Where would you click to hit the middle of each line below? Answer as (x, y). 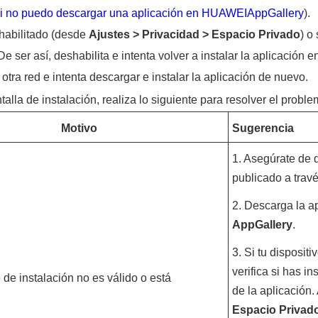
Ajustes (109, 34)
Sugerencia (263, 128)
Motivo (79, 128)
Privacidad (170, 34)
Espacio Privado (256, 34)
